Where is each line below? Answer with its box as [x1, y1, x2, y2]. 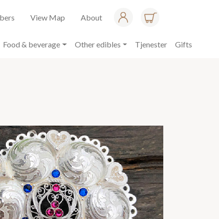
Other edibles [74, 40, 121, 49]
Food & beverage [3, 40, 61, 49]
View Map [30, 12, 66, 22]
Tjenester [135, 40, 168, 49]
